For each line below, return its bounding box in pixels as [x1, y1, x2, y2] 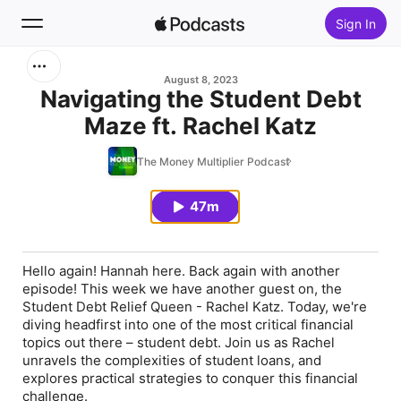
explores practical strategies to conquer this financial [22, 370, 358, 387]
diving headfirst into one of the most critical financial [22, 316, 354, 333]
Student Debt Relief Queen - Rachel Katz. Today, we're [22, 298, 367, 315]
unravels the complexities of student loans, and [22, 352, 321, 369]
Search [43, 72, 90, 90]
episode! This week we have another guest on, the [22, 280, 342, 297]
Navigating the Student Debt [39, 85, 362, 113]
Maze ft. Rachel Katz [84, 112, 317, 140]
